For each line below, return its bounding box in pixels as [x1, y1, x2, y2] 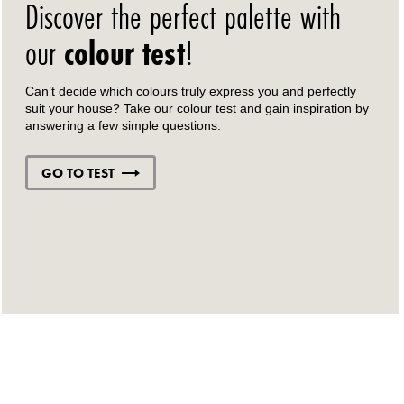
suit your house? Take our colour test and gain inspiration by [25, 101, 370, 116]
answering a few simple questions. [25, 118, 222, 133]
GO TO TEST [41, 163, 115, 181]
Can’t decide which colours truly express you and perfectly [25, 84, 357, 99]
